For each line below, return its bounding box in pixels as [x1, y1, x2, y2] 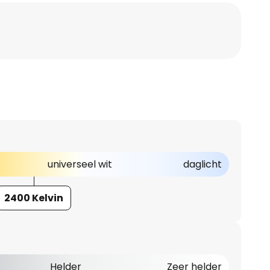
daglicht [183, 157, 222, 171]
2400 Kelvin [4, 191, 64, 205]
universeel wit [47, 157, 112, 171]
